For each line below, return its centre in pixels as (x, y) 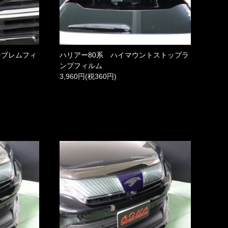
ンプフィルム (81, 65)
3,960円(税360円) (88, 76)
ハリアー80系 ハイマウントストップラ (124, 55)
